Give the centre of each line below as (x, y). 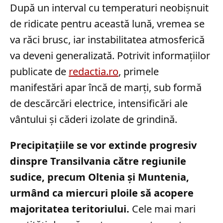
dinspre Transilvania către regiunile (98, 161)
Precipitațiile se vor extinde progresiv (103, 145)
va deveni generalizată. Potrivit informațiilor (110, 55)
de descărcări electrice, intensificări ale (99, 103)
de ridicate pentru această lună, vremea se (107, 23)
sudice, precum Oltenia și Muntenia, (100, 177)
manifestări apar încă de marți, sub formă (106, 87)
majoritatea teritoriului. (70, 209)
